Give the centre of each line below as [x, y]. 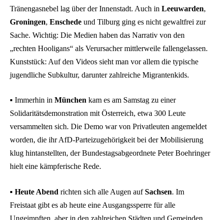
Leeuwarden [183, 8]
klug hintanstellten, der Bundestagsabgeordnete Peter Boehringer [110, 153]
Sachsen [158, 192]
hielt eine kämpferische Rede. [55, 166]
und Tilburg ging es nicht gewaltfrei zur [144, 22]
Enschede [66, 22]
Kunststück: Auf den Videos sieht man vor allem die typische [104, 61]
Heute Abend [37, 192]
